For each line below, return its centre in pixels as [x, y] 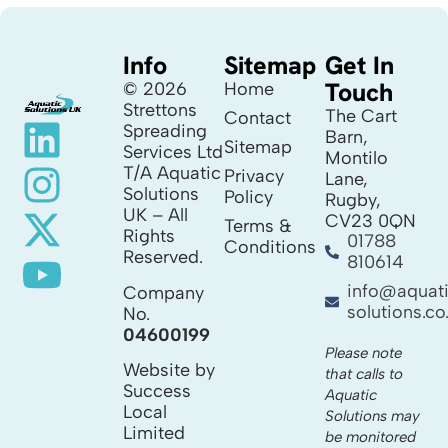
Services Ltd [173, 152]
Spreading [165, 131]
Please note [363, 352]
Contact [258, 118]
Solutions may [372, 415]
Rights [149, 236]
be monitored [370, 436]
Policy [249, 197]
